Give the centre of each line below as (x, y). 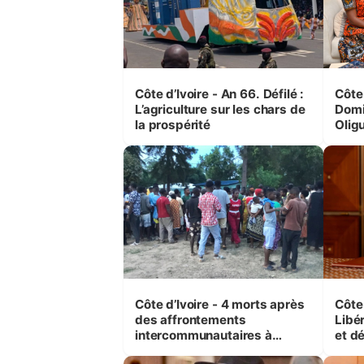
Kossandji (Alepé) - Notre (210, 351)
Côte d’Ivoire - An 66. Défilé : (220, 94)
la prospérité (173, 125)
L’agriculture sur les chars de (220, 110)
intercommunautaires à (204, 336)
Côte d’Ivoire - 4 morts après (220, 305)
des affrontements (191, 320)
